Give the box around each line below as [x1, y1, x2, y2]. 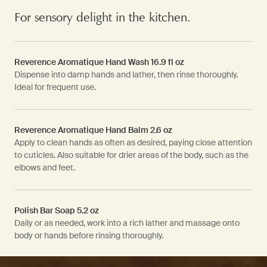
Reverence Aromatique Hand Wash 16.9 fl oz [14, 57, 184, 67]
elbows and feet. [14, 162, 75, 173]
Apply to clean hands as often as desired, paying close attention [14, 137, 252, 148]
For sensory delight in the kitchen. [14, 10, 191, 25]
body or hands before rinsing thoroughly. [14, 230, 163, 241]
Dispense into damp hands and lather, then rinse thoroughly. [14, 69, 238, 80]
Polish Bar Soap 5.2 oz [14, 205, 99, 216]
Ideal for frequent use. [14, 82, 96, 92]
